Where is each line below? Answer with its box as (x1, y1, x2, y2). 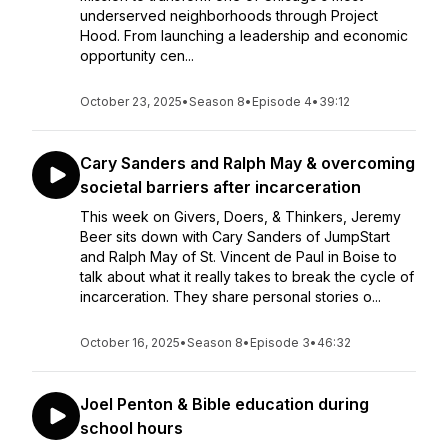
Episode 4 (252, 94, 312, 109)
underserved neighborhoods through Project (80, 7, 378, 24)
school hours (80, 418, 183, 438)
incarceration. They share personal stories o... (80, 288, 381, 305)
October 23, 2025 (80, 94, 182, 109)
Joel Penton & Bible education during (80, 394, 369, 414)
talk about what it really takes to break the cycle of (80, 268, 414, 285)
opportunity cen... (80, 47, 194, 64)
